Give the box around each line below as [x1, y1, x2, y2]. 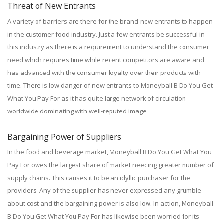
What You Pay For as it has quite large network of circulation [7, 94, 186, 103]
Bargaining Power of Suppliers [7, 131, 121, 142]
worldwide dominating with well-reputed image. [7, 107, 148, 115]
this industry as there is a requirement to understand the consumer [7, 42, 209, 51]
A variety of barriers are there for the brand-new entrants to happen [7, 17, 213, 26]
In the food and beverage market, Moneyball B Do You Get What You [7, 147, 212, 156]
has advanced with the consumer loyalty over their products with [7, 68, 201, 77]
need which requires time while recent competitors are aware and [7, 55, 204, 64]
